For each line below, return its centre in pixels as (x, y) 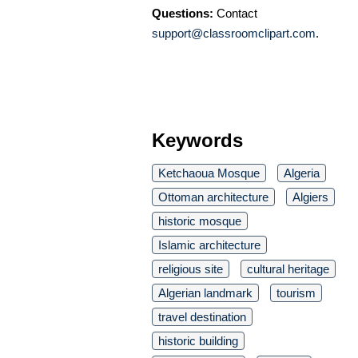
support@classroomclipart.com (234, 33)
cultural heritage (288, 268)
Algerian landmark (205, 292)
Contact (235, 13)
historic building (198, 340)
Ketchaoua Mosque (209, 173)
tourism (296, 292)
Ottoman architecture (213, 197)
